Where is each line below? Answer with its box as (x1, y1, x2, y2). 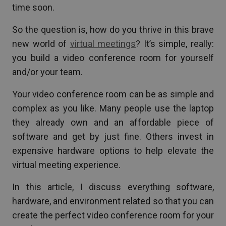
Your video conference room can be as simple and (12, 89, 214, 99)
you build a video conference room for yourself (12, 52, 214, 63)
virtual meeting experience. (12, 159, 121, 170)
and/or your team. (12, 67, 83, 77)
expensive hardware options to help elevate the (12, 145, 214, 156)
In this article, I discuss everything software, (12, 182, 214, 192)
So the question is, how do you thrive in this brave (12, 24, 214, 35)
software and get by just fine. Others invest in (12, 131, 214, 142)
